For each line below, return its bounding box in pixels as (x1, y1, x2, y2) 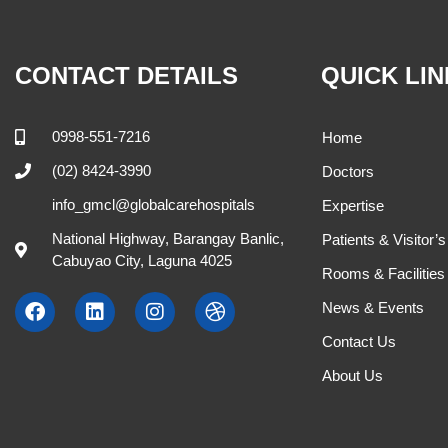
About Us (322, 366, 384, 384)
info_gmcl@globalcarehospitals (52, 195, 255, 213)
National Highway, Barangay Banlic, (52, 229, 284, 247)
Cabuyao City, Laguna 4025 (52, 251, 232, 269)
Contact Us (322, 332, 397, 350)
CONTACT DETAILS (15, 61, 238, 89)
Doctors (322, 162, 375, 180)
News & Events (322, 298, 425, 316)
